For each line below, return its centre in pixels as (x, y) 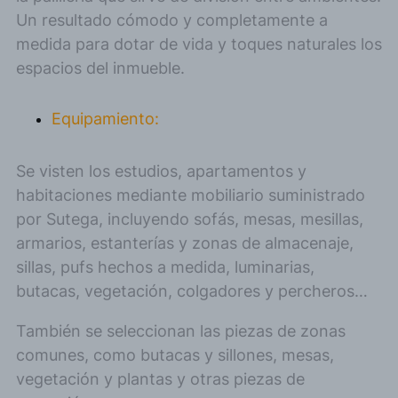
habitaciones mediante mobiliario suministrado (191, 195)
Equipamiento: (105, 119)
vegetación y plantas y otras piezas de (160, 379)
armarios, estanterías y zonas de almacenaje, (185, 243)
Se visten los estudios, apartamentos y (161, 171)
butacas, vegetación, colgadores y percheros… (192, 291)
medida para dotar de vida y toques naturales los (199, 44)
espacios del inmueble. (100, 68)
